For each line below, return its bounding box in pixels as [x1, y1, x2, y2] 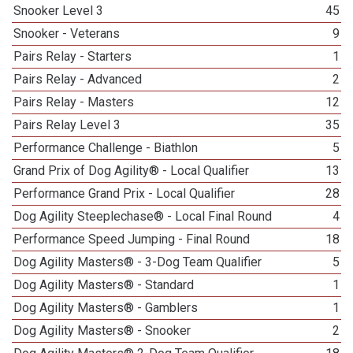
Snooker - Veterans [13, 26, 121, 41]
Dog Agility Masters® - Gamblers [13, 300, 199, 315]
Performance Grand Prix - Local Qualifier [13, 186, 236, 201]
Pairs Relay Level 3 [13, 117, 121, 132]
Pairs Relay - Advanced [13, 72, 143, 87]
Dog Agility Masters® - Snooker [13, 323, 191, 338]
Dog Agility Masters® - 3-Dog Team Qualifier [13, 255, 262, 269]
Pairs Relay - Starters [13, 49, 132, 64]
